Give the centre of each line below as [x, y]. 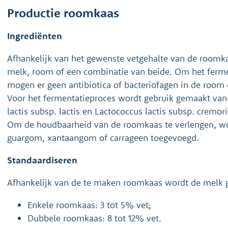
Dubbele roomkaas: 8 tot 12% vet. [94, 218]
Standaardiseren [42, 160]
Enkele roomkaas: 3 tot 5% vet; [89, 205]
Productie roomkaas [63, 13]
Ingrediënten [35, 36]
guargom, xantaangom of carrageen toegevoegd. [103, 138]
